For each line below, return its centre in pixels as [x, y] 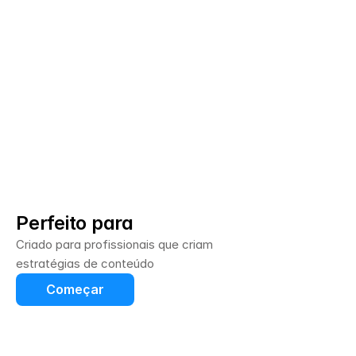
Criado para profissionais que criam [114, 244]
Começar [75, 289]
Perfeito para [75, 223]
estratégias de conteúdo [85, 263]
